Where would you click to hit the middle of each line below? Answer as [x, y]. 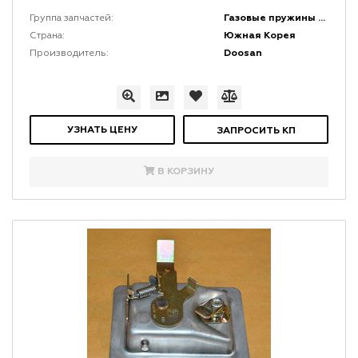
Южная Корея [260, 36]
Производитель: [69, 54]
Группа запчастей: [71, 19]
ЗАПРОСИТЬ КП [256, 131]
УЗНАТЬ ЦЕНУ [102, 130]
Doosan [243, 54]
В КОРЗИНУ [185, 172]
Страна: [47, 36]
